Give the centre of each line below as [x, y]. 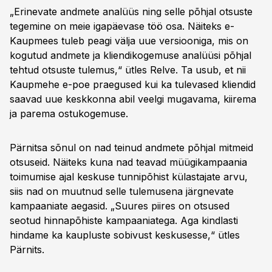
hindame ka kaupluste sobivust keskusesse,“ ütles [125, 235]
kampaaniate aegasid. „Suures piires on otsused [120, 206]
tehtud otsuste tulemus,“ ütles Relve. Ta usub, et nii [128, 70]
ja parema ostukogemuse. [69, 114]
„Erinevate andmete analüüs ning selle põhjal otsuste [131, 12]
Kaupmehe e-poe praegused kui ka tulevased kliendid [133, 84]
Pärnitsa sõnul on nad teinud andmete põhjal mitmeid [131, 148]
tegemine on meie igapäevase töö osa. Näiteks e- [122, 26]
